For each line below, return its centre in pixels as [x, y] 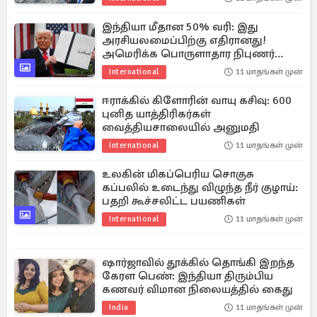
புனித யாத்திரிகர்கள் [156, 114]
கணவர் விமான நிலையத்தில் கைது [197, 289]
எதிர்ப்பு [122, 67]
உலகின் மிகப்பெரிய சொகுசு [178, 174]
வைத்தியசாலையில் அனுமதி [181, 127]
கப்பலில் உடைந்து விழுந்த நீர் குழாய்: [200, 188]
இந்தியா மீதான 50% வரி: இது [180, 27]
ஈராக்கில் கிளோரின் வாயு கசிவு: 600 [197, 100]
